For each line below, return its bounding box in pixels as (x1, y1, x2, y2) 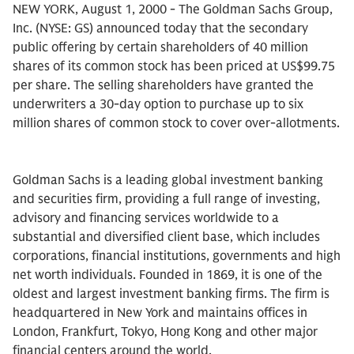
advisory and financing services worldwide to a (13, 210, 279, 226)
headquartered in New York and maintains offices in (13, 305, 307, 321)
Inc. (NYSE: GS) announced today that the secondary (13, 21, 308, 36)
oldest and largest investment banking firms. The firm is (13, 286, 330, 302)
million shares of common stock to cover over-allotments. (13, 115, 340, 131)
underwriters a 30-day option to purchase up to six (13, 96, 303, 112)
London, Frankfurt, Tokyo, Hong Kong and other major (13, 324, 318, 340)
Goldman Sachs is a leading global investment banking (13, 172, 323, 188)
